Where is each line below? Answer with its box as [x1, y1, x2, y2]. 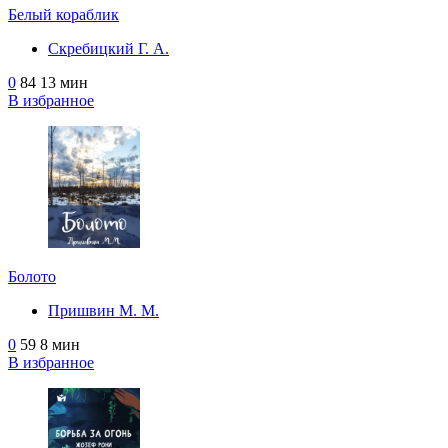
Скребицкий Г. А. [48, 39, 169, 57]
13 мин [40, 73, 88, 91]
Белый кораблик [8, 5, 119, 23]
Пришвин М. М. [48, 301, 159, 319]
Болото [8, 267, 56, 285]
